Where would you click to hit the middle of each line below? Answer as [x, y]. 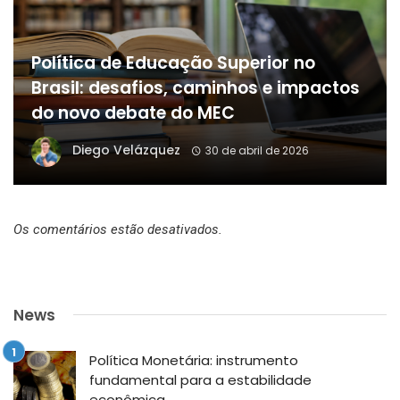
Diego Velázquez [126, 150]
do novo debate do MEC [133, 112]
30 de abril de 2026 [257, 151]
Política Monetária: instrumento [194, 360]
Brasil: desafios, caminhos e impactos [196, 87]
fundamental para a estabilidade [200, 379]
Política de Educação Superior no [173, 62]
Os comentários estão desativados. [118, 229]
